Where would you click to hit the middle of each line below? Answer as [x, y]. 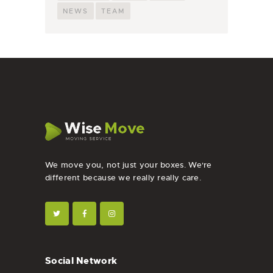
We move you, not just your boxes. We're [129, 165]
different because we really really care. [123, 177]
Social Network [81, 261]
